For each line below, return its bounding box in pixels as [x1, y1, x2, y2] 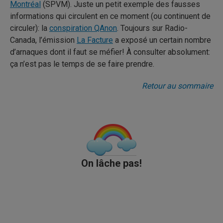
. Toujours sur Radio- [117, 23, 188, 33]
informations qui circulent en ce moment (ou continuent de [10, 11, 211, 21]
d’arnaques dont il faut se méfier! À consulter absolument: [10, 47, 210, 57]
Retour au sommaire [142, 81, 213, 91]
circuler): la [10, 23, 49, 33]
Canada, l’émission [10, 35, 77, 45]
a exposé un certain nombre [113, 35, 211, 45]
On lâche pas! [81, 157, 142, 169]
